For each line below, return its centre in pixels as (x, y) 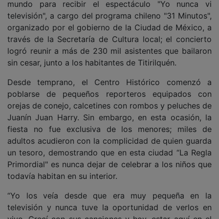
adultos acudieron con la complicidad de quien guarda (109, 141)
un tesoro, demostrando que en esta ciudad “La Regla (109, 153)
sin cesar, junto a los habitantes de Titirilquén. (92, 63)
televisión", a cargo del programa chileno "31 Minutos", (109, 16)
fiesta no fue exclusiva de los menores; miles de (109, 129)
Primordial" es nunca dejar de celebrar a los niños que (109, 164)
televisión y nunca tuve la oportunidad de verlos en (109, 207)
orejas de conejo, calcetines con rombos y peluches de (109, 106)
